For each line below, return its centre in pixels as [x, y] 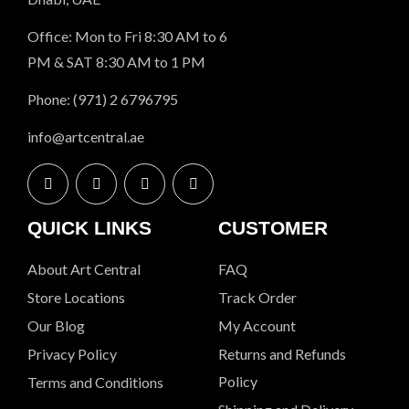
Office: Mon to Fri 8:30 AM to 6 [127, 37]
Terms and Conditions [95, 383]
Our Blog [56, 326]
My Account [257, 326]
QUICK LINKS [89, 228]
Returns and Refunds [282, 354]
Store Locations [76, 298]
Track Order [257, 298]
